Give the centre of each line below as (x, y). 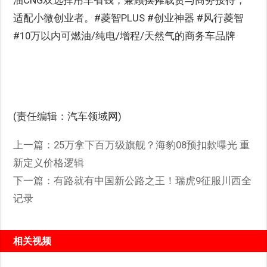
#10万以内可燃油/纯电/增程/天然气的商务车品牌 (125, 35)
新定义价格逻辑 (49, 162)
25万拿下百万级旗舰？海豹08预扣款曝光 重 (152, 145)
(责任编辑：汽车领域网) (68, 116)
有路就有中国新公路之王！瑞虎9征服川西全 (153, 180)
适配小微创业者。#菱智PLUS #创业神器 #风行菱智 (129, 18)
